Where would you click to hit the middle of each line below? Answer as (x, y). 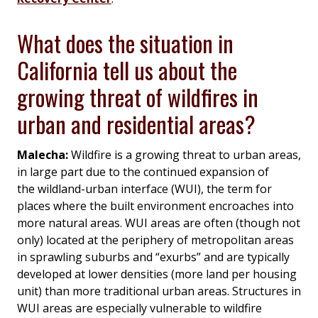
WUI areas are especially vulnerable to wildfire (139, 308)
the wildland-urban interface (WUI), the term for (144, 188)
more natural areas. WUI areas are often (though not (159, 223)
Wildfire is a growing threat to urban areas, (186, 154)
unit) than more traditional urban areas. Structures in (159, 291)
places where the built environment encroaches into (155, 205)
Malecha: (44, 154)
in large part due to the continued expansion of (143, 171)
